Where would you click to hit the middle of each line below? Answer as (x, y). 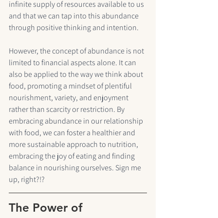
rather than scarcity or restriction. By (67, 109)
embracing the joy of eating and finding (73, 156)
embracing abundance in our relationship (77, 121)
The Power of (47, 208)
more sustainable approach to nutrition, (74, 145)
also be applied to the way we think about (77, 74)
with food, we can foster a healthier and (73, 133)
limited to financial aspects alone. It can (73, 63)
